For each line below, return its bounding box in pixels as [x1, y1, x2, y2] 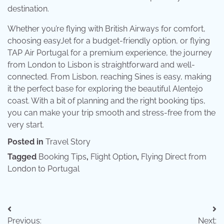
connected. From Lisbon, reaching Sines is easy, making [7, 71, 211, 81]
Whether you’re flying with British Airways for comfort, [7, 23, 205, 33]
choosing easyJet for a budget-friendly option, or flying [7, 35, 210, 45]
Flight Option [90, 151, 137, 161]
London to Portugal [7, 163, 79, 173]
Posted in [7, 136, 45, 146]
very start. [7, 119, 44, 129]
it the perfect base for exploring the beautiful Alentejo [7, 83, 203, 93]
